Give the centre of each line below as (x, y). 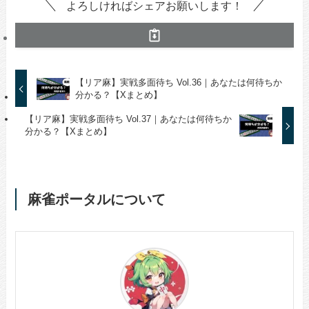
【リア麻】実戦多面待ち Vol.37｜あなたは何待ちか (128, 119)
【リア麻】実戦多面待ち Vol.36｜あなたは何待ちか (178, 82)
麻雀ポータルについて (96, 200)
